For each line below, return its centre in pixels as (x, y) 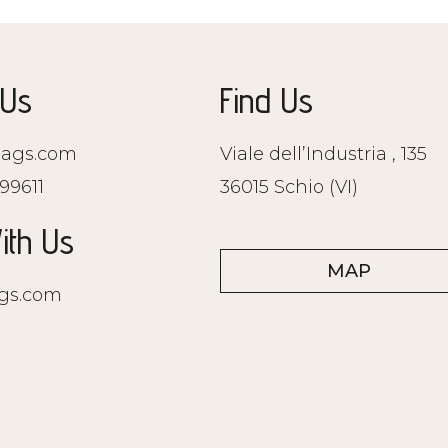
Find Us (266, 99)
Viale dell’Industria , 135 (323, 153)
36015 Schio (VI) (288, 186)
